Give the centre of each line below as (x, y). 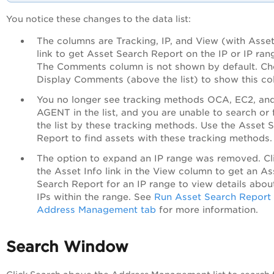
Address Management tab (96, 209)
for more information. (207, 209)
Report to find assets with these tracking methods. (154, 138)
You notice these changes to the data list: (98, 19)
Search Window (67, 246)
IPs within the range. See (95, 196)
